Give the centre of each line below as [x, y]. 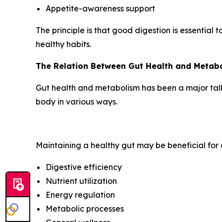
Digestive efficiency [84, 167]
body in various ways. [77, 102]
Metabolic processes [85, 209]
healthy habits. [63, 44]
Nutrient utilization [81, 181]
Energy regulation [80, 195]
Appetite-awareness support [100, 9]
